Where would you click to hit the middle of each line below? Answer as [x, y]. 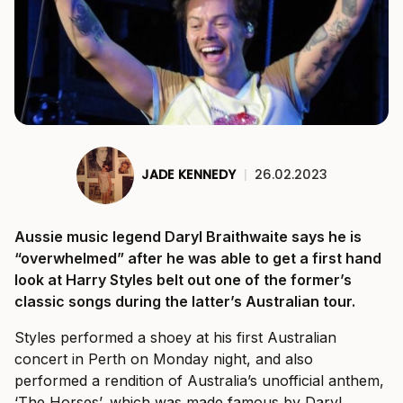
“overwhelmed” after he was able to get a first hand [198, 258]
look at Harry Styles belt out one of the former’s [183, 279]
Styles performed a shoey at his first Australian [175, 337]
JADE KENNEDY [188, 175]
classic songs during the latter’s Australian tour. [185, 301]
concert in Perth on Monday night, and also [164, 358]
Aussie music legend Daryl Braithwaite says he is [188, 236]
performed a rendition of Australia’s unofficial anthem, [199, 380]
